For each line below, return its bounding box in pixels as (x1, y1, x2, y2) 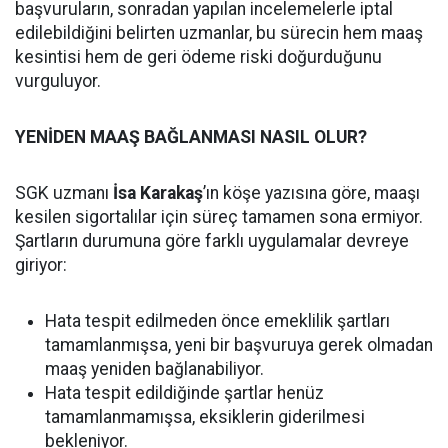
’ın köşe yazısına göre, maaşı (203, 183, 420, 203)
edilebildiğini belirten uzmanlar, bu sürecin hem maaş (15, 23, 423, 43)
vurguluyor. (15, 71, 101, 91)
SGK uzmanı (15, 183, 113, 203)
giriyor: (15, 255, 67, 275)
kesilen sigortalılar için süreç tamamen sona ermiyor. (15, 207, 423, 227)
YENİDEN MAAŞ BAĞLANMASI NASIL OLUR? (15, 127, 367, 147)
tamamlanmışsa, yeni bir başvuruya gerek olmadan (45, 335, 433, 355)
